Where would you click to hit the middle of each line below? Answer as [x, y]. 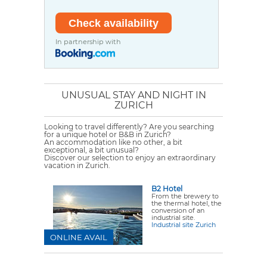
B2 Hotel [167, 189]
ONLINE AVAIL [79, 237]
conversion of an [178, 211]
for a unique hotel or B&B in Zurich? [108, 135]
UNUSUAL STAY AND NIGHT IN [133, 95]
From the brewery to [185, 196]
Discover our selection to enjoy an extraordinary [130, 158]
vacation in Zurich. [77, 166]
